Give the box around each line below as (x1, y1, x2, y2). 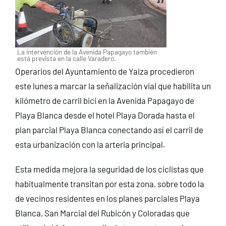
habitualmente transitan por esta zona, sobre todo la (15, 178, 204, 189)
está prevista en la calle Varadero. (17, 53, 116, 63)
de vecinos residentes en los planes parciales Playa (15, 193, 200, 203)
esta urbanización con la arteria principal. (15, 139, 165, 149)
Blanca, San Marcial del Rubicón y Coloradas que (15, 207, 190, 218)
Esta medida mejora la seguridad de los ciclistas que (15, 163, 204, 174)
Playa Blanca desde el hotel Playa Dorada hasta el (15, 109, 195, 120)
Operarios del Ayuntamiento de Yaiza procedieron (15, 66, 194, 76)
